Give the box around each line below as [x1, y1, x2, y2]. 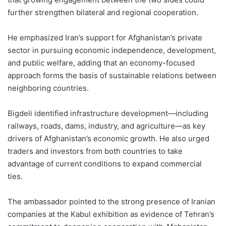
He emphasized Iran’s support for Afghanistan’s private [8, 32, 202, 42]
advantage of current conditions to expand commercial [8, 158, 202, 168]
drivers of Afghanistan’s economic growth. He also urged [8, 133, 209, 143]
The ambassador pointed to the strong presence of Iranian [8, 196, 215, 206]
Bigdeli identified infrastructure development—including [8, 108, 208, 118]
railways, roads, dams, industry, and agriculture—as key [8, 121, 205, 131]
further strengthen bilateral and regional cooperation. [8, 7, 198, 17]
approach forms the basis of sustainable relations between [8, 70, 216, 80]
